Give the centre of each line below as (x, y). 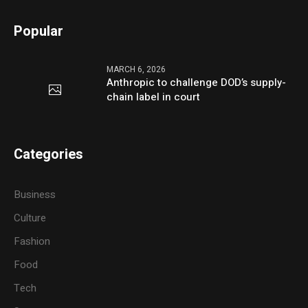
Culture (30, 218)
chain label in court (154, 97)
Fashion (32, 242)
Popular (39, 32)
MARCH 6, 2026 (136, 70)
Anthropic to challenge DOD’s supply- (197, 83)
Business (35, 195)
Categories (49, 155)
